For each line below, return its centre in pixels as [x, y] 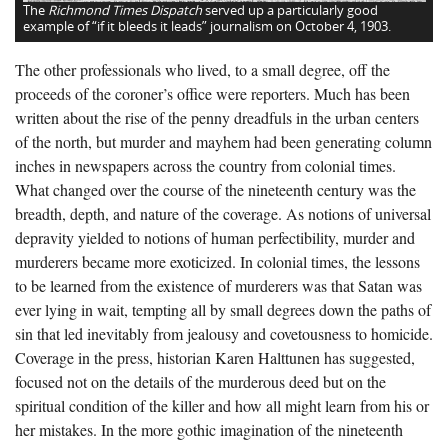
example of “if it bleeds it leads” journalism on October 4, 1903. [206, 26]
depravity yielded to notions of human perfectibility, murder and [215, 238]
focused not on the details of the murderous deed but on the [200, 382]
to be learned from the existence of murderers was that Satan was [218, 286]
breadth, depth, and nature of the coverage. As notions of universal [223, 214]
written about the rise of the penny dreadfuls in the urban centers [217, 118]
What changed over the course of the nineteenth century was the [215, 190]
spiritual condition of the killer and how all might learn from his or [222, 406]
